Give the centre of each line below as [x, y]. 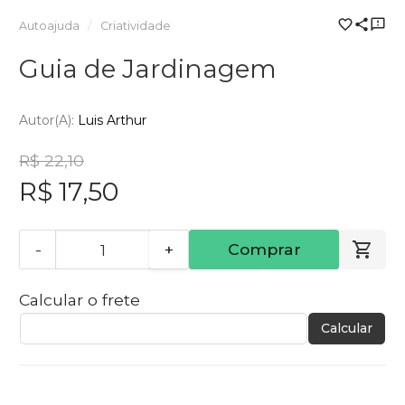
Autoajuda [49, 25]
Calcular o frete [80, 300]
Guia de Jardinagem [148, 68]
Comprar [264, 250]
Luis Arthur [112, 121]
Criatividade [135, 25]
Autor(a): [48, 121]
